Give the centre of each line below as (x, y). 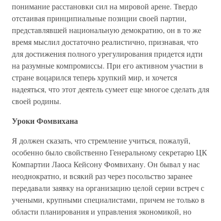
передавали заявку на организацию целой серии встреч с (108, 188)
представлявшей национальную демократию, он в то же (107, 30)
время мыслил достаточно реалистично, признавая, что (105, 42)
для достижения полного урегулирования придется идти (107, 54)
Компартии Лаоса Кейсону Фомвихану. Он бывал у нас (106, 164)
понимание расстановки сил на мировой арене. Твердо (105, 6)
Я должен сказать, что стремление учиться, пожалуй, (101, 140)
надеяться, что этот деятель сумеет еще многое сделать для (110, 89)
